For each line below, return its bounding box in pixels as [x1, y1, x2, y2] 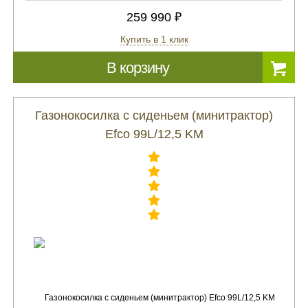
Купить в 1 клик [120, 34, 188, 45]
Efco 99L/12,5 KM [104, 127, 203, 141]
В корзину [107, 59, 169, 76]
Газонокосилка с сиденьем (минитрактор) [35, 109, 273, 122]
